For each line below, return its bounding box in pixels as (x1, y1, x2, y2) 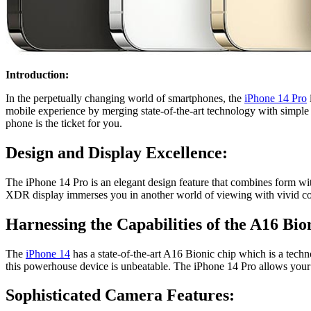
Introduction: (6, 68, 69, 81)
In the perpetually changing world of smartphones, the (6, 92, 244, 104)
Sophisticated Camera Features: (6, 286, 235, 305)
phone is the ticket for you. (6, 117, 122, 129)
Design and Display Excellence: (6, 143, 228, 162)
